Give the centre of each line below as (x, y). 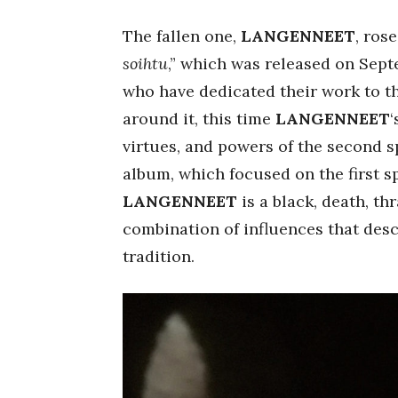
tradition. (159, 256)
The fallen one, (179, 36)
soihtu (145, 64)
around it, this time (199, 119)
